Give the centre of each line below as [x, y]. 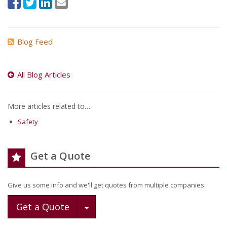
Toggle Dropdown [128, 206]
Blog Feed [35, 42]
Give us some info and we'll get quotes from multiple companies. [107, 185]
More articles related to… [49, 106]
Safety [28, 122]
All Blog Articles [44, 74]
